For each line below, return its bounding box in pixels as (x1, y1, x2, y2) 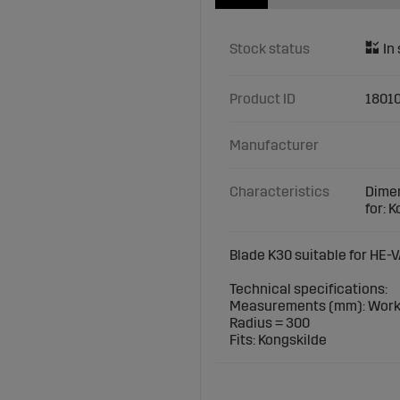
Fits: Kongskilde (229, 331, 327, 349)
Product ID (229, 90, 296, 108)
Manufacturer (229, 137, 319, 154)
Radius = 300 (229, 314, 310, 332)
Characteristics (229, 183, 329, 201)
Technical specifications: (229, 280, 387, 298)
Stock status (229, 40, 310, 58)
